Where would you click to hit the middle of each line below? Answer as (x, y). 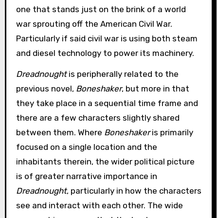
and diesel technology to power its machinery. (105, 53)
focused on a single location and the (86, 147)
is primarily (171, 133)
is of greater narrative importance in (86, 176)
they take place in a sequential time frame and (107, 103)
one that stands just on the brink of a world (101, 9)
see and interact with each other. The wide (99, 206)
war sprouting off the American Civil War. (94, 24)
